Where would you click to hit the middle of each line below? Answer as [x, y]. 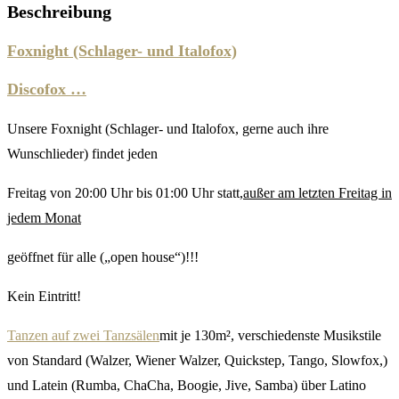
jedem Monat [44, 218]
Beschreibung [59, 12]
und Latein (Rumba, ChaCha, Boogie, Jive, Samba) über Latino [187, 386]
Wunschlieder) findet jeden [82, 154]
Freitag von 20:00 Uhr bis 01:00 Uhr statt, [125, 193]
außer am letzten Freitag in [318, 193]
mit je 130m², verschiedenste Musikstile [270, 336]
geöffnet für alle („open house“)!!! [103, 257]
